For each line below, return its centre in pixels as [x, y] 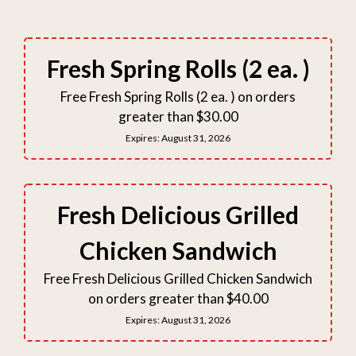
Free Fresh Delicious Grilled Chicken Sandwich [178, 279]
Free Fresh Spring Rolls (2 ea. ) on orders [178, 97]
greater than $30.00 [178, 117]
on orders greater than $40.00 [178, 299]
